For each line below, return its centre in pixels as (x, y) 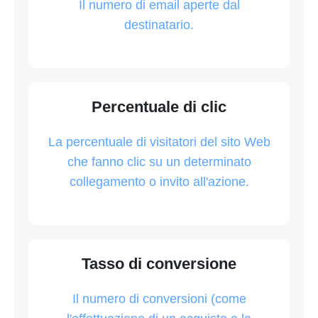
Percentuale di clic (159, 106)
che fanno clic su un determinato (159, 161)
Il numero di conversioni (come (159, 298)
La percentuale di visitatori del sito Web (159, 142)
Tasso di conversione (159, 263)
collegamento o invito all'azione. (159, 181)
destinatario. (159, 24)
